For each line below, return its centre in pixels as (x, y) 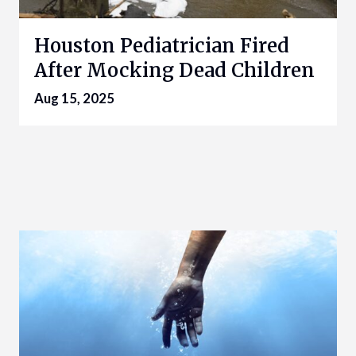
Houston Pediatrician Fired (162, 46)
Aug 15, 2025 (74, 99)
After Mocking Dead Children (174, 71)
